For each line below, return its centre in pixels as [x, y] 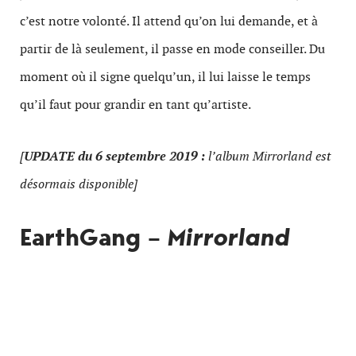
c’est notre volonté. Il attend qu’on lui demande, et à [169, 21]
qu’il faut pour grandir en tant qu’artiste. [135, 104]
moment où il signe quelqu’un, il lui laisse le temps [165, 76]
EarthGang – [94, 237]
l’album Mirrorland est [268, 156]
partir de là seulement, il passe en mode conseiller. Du [172, 48]
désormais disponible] [79, 184]
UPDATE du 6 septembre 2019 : [114, 156]
